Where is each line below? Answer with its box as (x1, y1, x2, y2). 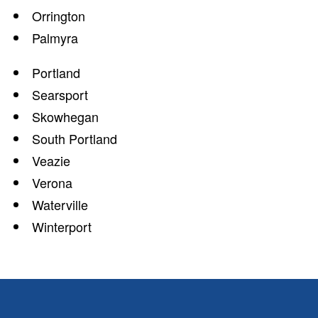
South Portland (32, 128, 117, 148)
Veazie (32, 150, 70, 170)
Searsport (32, 84, 88, 104)
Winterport (32, 216, 92, 236)
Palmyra (32, 28, 78, 47)
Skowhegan (32, 106, 99, 126)
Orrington (32, 6, 85, 25)
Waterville (32, 194, 88, 214)
